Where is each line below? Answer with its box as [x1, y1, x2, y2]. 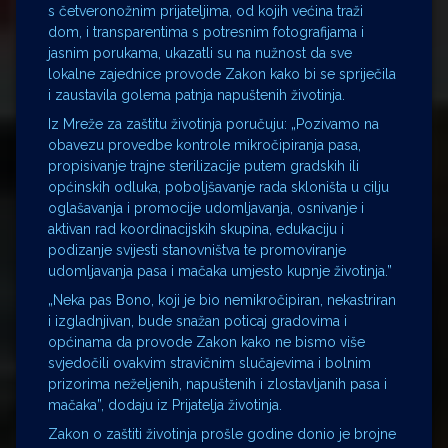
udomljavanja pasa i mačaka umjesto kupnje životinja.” [48, 262, 392, 279]
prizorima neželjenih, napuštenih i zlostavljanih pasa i [48, 375, 387, 392]
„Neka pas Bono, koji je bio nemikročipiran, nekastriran [48, 291, 396, 308]
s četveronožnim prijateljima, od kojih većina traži [48, 2, 363, 19]
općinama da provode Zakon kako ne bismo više [48, 333, 365, 350]
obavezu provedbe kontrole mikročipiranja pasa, [48, 136, 361, 153]
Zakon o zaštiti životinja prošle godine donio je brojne [48, 425, 396, 442]
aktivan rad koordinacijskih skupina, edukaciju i [48, 220, 344, 237]
